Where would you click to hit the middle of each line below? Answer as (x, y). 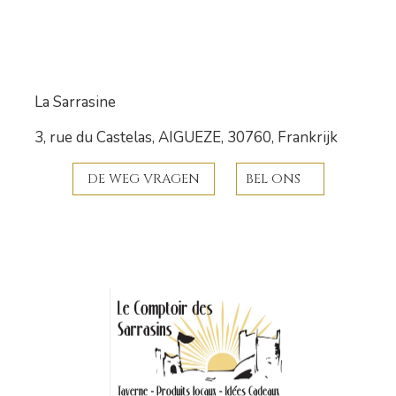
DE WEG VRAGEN (143, 179)
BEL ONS (273, 179)
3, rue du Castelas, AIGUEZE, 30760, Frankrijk (186, 137)
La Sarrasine (75, 102)
